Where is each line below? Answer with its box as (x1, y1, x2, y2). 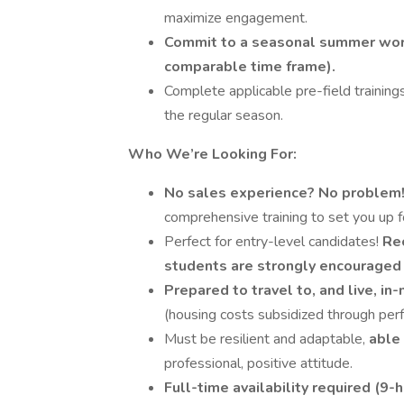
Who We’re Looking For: (128, 144, 297, 164)
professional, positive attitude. (164, 353, 353, 373)
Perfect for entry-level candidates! (164, 232, 382, 252)
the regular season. (164, 106, 283, 125)
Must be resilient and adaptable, (164, 329, 369, 349)
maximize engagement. (164, 8, 308, 28)
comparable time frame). (164, 57, 335, 77)
